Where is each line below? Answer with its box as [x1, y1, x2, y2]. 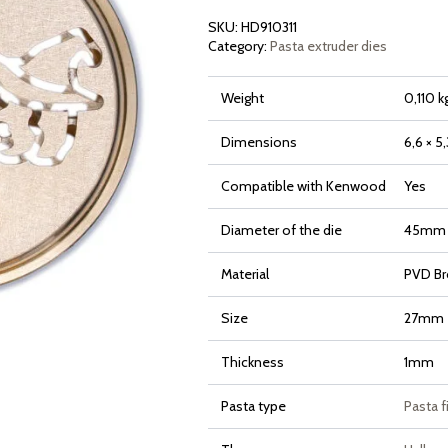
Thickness [220, 353, 284, 372]
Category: [208, 37, 270, 56]
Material [220, 265, 269, 284]
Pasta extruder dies [270, 37, 387, 56]
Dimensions [220, 133, 297, 152]
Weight [220, 89, 264, 108]
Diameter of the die [220, 221, 342, 240]
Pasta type [220, 397, 286, 416]
